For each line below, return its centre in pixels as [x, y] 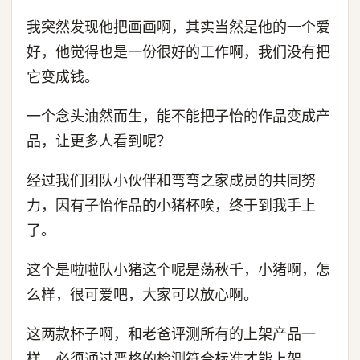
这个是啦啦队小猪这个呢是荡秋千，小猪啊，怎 [178, 270]
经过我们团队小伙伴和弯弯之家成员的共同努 [171, 180]
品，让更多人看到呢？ [99, 141]
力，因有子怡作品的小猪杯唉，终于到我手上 [171, 205]
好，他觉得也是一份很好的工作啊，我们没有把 [178, 52]
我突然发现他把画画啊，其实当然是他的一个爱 [178, 27]
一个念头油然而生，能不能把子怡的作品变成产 [178, 116]
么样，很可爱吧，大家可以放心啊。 [142, 295]
